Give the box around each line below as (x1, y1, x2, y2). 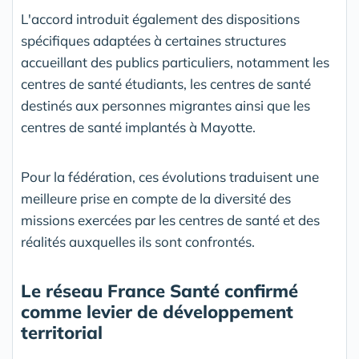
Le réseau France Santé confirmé (21, 280, 298, 303)
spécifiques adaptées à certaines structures (21, 32, 286, 50)
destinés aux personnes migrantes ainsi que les (21, 97, 310, 115)
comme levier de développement (21, 301, 293, 324)
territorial (21, 321, 103, 345)
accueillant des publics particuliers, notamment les (21, 54, 329, 71)
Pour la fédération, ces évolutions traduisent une (21, 168, 319, 186)
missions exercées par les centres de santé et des (21, 212, 320, 229)
